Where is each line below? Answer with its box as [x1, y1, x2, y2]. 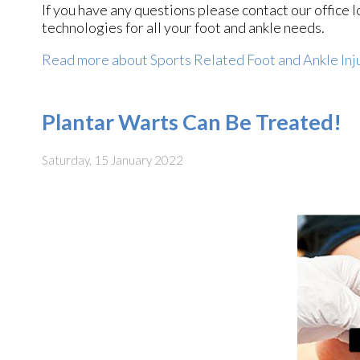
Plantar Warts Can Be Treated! [42, 108, 342, 135]
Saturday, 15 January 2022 [42, 153, 183, 168]
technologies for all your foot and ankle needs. [42, 18, 325, 36]
